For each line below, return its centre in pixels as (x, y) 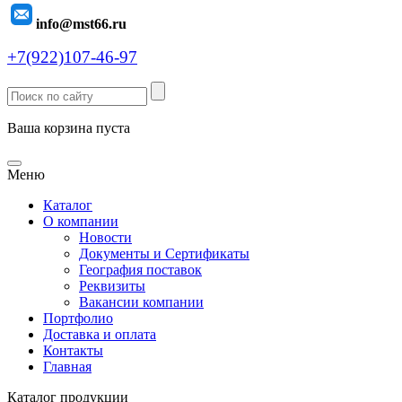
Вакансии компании (141, 302)
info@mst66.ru (81, 24)
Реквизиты (112, 286)
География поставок (140, 270)
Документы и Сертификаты (164, 253)
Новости (105, 237)
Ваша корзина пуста (69, 128)
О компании (81, 221)
